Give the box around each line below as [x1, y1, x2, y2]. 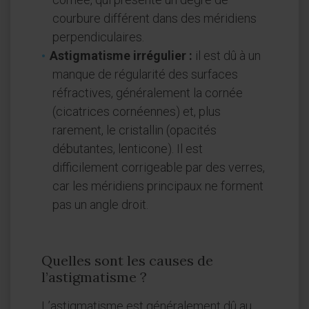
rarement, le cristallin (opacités [52, 123, 217, 138]
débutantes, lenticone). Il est [52, 141, 203, 157]
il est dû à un [192, 48, 261, 63]
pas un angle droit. [52, 197, 148, 212]
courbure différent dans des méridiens [52, 11, 257, 26]
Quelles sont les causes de [41, 252, 213, 270]
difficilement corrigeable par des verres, [52, 160, 265, 175]
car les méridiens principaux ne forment [52, 179, 263, 194]
